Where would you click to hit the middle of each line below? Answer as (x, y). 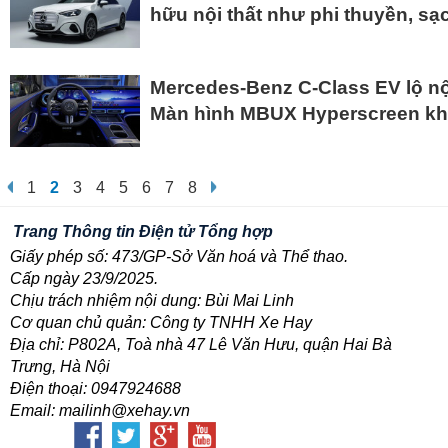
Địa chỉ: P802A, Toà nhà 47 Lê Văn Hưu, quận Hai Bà (201, 345)
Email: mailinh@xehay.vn (100, 411)
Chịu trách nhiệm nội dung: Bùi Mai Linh (152, 301)
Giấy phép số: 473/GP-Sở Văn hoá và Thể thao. (179, 257)
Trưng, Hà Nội (60, 367)
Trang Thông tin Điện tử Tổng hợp (143, 232)
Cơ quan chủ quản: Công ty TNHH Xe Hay (161, 323)
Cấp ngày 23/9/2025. (84, 279)
